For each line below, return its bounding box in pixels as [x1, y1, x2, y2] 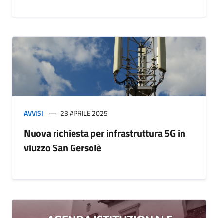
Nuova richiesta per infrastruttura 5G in [24, 126, 185, 141]
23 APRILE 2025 [60, 108, 108, 119]
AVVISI [24, 108, 43, 119]
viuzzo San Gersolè [24, 140, 101, 156]
